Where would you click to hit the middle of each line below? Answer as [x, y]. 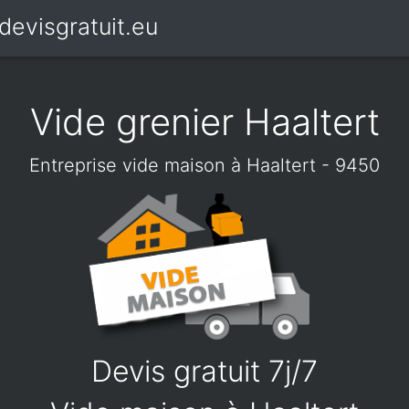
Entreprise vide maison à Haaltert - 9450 [204, 165]
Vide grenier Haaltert [204, 122]
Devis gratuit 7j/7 [204, 371]
